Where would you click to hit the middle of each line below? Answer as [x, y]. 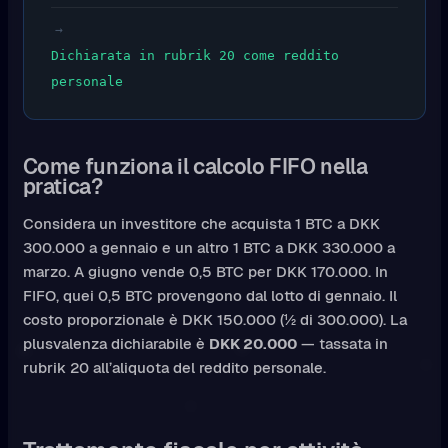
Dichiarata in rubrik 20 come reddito [194, 55]
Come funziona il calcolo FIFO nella [195, 167]
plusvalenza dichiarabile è [115, 344]
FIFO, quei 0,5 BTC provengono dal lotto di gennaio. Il [209, 296]
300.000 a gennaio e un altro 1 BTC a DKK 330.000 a [208, 248]
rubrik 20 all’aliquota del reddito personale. [174, 368]
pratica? [62, 187]
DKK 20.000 [252, 344]
